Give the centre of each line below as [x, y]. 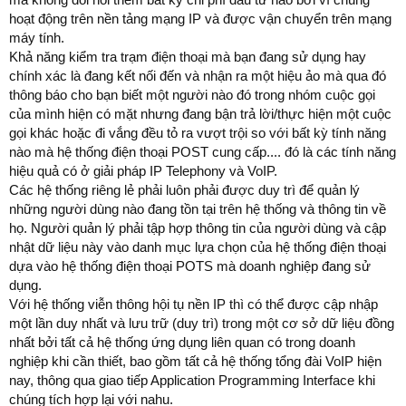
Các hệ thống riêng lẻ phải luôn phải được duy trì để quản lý [184, 189]
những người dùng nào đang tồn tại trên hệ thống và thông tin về [198, 208]
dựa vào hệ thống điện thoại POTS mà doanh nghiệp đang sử [190, 266]
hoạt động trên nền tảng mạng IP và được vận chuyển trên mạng [200, 18]
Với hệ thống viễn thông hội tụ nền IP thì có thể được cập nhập [193, 304]
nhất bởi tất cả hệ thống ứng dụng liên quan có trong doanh [182, 342]
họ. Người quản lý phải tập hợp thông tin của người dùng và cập [198, 227]
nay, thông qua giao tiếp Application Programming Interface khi [192, 380]
